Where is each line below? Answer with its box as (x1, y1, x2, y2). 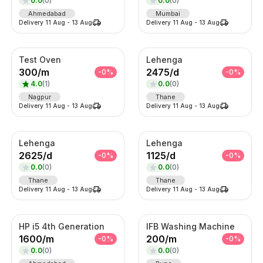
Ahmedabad (28, 9, 66, 18)
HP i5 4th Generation (18, 221, 104, 231)
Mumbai (155, 9, 180, 18)
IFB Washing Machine (146, 221, 235, 231)
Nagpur (28, 92, 51, 101)
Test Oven (18, 54, 61, 65)
